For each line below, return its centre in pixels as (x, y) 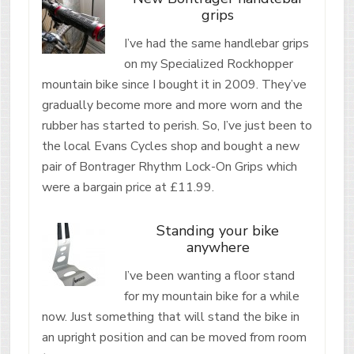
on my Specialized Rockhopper (208, 64)
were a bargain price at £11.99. (128, 187)
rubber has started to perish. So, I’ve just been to (177, 125)
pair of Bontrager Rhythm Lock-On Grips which (169, 166)
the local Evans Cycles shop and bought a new (170, 146)
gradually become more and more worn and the (172, 105)
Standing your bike (218, 230)
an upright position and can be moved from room (174, 337)
